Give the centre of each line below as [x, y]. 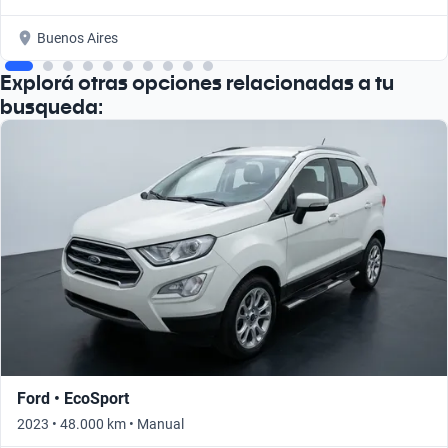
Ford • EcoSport [73, 398]
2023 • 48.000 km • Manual [100, 423]
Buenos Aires [77, 37]
